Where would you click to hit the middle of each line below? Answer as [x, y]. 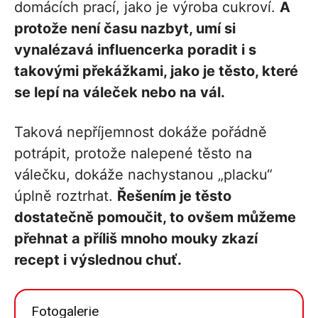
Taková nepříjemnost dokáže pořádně [141, 132]
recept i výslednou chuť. [98, 259]
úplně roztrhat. [66, 196]
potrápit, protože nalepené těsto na [133, 153]
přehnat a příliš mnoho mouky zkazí [136, 238]
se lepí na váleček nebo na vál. [120, 92]
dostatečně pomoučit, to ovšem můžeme [155, 217]
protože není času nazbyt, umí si [125, 28]
